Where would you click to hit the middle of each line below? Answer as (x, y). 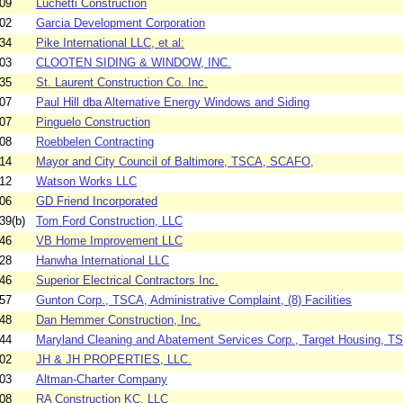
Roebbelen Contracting (95, 142)
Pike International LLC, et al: (110, 43)
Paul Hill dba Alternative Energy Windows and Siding (173, 103)
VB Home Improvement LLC (109, 241)
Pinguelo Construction (93, 122)
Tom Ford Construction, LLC (109, 221)
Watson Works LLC (86, 182)
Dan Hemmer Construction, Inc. (118, 320)
